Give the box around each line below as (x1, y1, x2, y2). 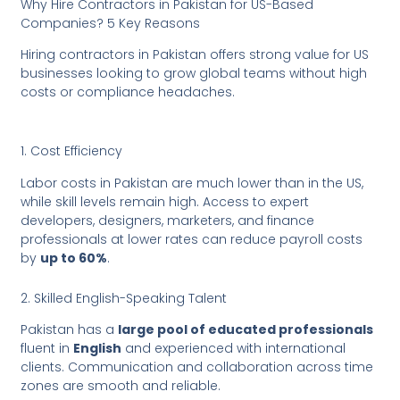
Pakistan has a (21, 321, 119, 339)
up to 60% (40, 248, 108, 267)
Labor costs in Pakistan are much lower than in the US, (21, 173, 364, 192)
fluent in (21, 339, 74, 358)
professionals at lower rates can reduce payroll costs (21, 229, 363, 248)
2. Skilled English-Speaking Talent (21, 289, 228, 308)
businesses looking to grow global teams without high (21, 63, 368, 82)
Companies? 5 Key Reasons (21, 13, 201, 32)
